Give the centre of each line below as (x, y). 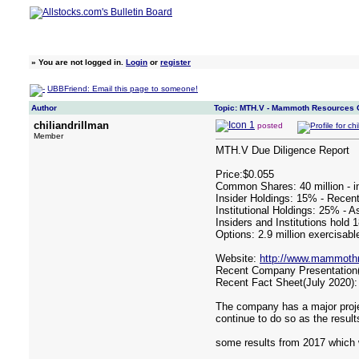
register (175, 62)
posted (271, 125)
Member (48, 136)
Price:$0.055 (245, 174)
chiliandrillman (71, 125)
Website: (238, 258)
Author (44, 108)
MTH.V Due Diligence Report (282, 150)
